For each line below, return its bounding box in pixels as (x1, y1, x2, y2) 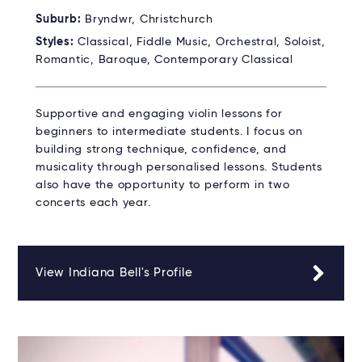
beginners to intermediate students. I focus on (36, 126, 303, 138)
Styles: (36, 36, 78, 48)
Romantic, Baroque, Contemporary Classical (36, 54, 293, 66)
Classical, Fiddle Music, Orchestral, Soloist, (78, 36, 326, 48)
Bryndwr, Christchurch (85, 14, 213, 26)
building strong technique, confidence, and (36, 144, 287, 156)
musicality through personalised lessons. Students (36, 162, 322, 174)
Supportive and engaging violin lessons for (36, 108, 283, 120)
